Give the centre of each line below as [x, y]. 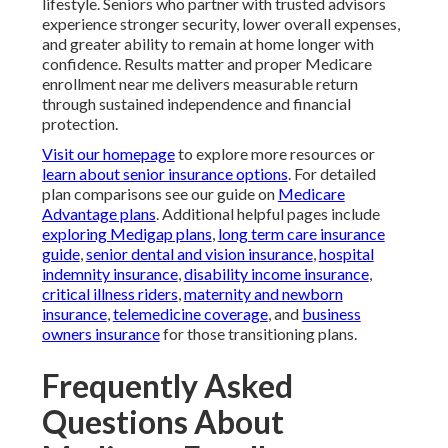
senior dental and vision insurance [199, 254]
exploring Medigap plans [126, 234]
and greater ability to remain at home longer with [207, 44]
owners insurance [100, 334]
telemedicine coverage [190, 314]
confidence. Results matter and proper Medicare [206, 64]
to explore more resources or [274, 154]
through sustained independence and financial [196, 104]
